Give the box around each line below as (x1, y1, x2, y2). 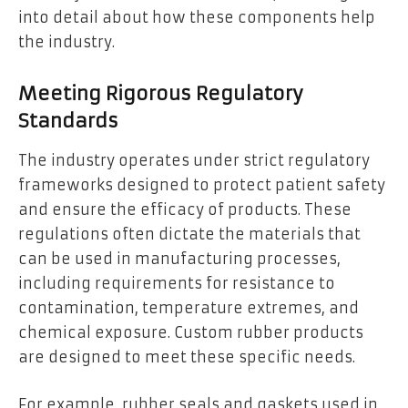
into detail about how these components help (18, 8, 375, 27)
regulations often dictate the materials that (18, 225, 361, 244)
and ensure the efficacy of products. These (18, 200, 352, 219)
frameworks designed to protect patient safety (18, 176, 385, 195)
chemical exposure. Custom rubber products (18, 323, 363, 342)
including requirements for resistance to (18, 274, 335, 293)
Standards (18, 108, 118, 133)
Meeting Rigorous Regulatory (18, 81, 303, 106)
